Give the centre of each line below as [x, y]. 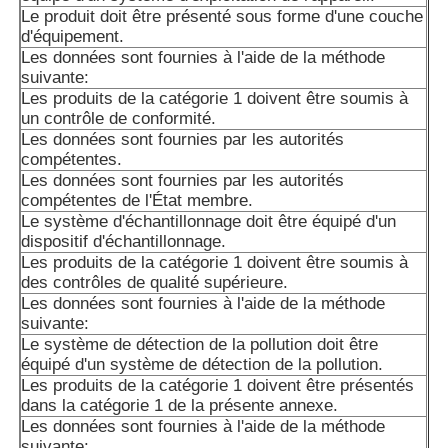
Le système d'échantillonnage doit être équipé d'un [209, 222]
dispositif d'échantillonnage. [124, 242]
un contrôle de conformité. [119, 119]
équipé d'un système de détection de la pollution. [202, 365]
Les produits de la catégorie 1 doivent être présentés [218, 386]
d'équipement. [73, 37]
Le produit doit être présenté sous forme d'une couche [222, 17]
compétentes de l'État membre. [137, 201]
